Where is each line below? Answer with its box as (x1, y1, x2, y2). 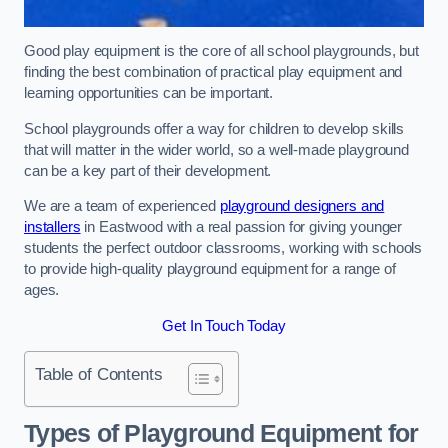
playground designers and (219, 198, 385, 215)
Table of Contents (35, 364, 163, 385)
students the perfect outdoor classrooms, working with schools (24, 240, 423, 257)
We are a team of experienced (24, 198, 220, 215)
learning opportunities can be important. (24, 85, 274, 102)
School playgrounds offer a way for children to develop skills (24, 120, 405, 137)
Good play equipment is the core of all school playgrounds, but (24, 43, 419, 60)
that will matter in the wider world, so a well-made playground (24, 141, 409, 158)
